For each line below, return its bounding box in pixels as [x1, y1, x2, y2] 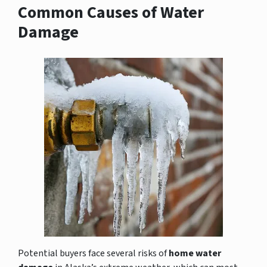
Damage [18, 20, 79, 44]
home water [169, 246, 221, 260]
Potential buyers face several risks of [18, 246, 169, 260]
